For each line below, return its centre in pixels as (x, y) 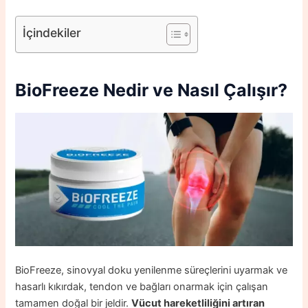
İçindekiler (52, 32)
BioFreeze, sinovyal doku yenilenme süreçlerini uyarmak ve (152, 270)
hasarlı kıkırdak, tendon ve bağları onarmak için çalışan (142, 286)
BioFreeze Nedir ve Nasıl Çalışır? (152, 90)
